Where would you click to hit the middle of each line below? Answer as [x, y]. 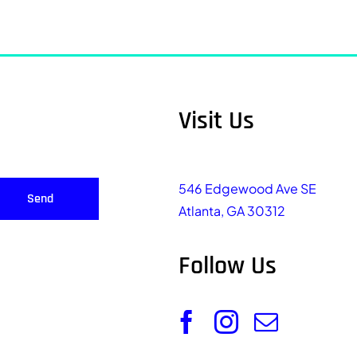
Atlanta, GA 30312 [232, 210]
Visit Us [216, 120]
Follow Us [228, 265]
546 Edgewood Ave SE [247, 188]
